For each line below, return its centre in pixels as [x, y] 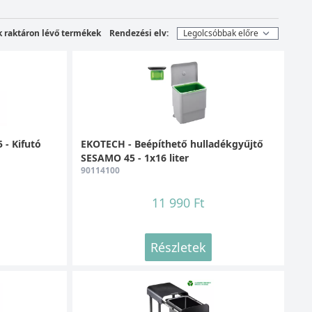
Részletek [178, 247]
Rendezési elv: [139, 33]
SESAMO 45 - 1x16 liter [134, 157]
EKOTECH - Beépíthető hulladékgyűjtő [172, 143]
